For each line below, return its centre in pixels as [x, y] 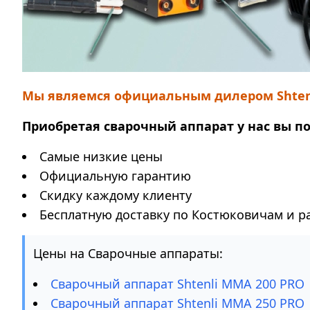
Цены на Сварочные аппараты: [128, 253]
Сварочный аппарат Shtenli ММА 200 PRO [177, 284]
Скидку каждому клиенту [116, 195]
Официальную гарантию [115, 176]
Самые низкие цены [101, 156]
